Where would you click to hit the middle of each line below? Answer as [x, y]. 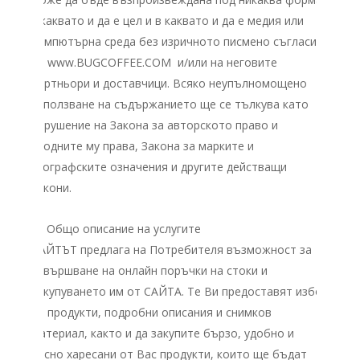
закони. [51, 188]
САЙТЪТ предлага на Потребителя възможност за [172, 250]
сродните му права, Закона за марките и [143, 146]
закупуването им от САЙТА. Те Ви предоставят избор [180, 291]
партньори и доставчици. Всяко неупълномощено [169, 83]
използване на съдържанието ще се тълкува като [170, 104]
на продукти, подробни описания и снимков [151, 312]
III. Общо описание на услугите [116, 229]
